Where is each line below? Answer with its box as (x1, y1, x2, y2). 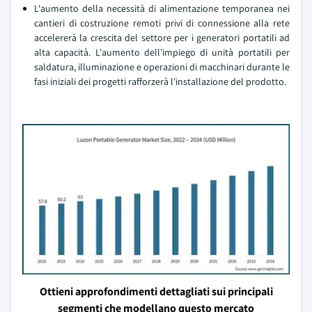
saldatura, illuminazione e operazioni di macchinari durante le (34, 61, 290, 73)
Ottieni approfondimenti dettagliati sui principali (39, 284, 273, 299)
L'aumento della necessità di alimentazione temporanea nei (34, 2, 290, 15)
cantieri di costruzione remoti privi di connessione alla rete (34, 17, 290, 29)
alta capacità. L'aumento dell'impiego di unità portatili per (34, 46, 290, 58)
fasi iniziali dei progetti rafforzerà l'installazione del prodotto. (34, 75, 286, 88)
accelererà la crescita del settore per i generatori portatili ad (34, 31, 290, 44)
